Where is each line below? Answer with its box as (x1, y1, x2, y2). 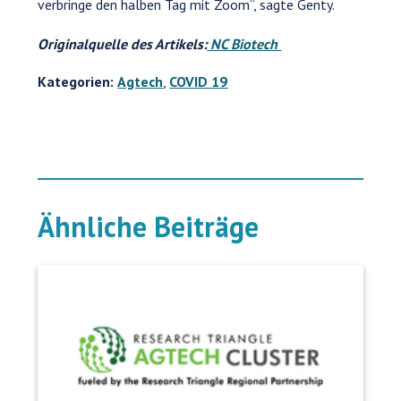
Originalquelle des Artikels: (38, 34, 208, 53)
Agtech (117, 72, 164, 90)
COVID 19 (169, 72, 228, 90)
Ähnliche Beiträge (38, 207, 260, 245)
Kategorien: (38, 72, 115, 90)
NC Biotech (207, 34, 282, 53)
